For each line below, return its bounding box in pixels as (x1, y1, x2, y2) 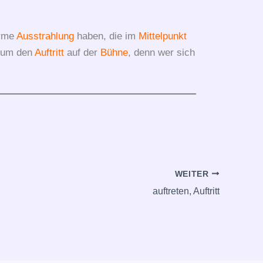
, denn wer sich (127, 46, 195, 58)
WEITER (174, 169, 212, 178)
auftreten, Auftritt (153, 186, 220, 196)
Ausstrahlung (16, 30, 74, 42)
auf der (63, 46, 100, 58)
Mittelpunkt (138, 30, 187, 42)
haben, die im (73, 30, 139, 42)
